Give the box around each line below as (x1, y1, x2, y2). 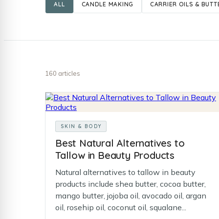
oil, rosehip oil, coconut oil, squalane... (55, 202, 186, 212)
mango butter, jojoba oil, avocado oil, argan (55, 191, 206, 200)
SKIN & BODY (61, 123, 102, 130)
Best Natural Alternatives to (55, 137, 185, 149)
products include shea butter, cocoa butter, (55, 179, 206, 189)
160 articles (45, 69, 80, 77)
